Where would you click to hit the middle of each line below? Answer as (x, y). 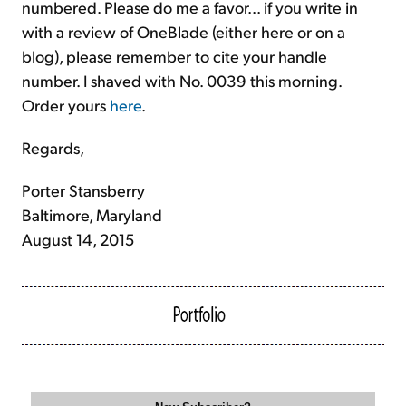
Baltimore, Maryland (92, 215)
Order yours (66, 105)
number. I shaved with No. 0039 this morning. (182, 81)
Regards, (53, 148)
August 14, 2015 (78, 239)
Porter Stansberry (83, 190)
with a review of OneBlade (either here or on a (184, 32)
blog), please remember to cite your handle (174, 56)
